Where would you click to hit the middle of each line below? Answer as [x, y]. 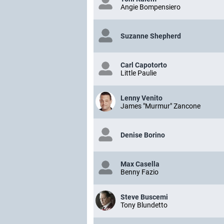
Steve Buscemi [144, 197]
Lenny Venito [141, 98]
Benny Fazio [139, 172]
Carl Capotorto [144, 65]
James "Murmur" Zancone [160, 106]
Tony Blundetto [144, 205]
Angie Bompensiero [150, 7]
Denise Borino [143, 135]
